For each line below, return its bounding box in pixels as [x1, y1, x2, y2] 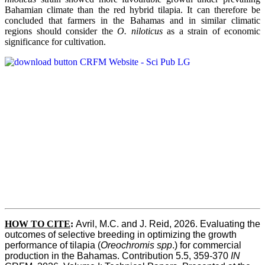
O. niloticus [117, 25, 163, 36]
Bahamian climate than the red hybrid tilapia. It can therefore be [5, 4, 260, 15]
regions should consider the [5, 25, 117, 36]
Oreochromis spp [101, 240, 172, 250]
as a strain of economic [162, 25, 260, 36]
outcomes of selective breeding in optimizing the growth [5, 229, 237, 240]
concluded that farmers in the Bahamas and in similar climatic [5, 15, 260, 25]
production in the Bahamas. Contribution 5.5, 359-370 [5, 250, 231, 261]
